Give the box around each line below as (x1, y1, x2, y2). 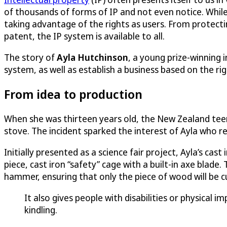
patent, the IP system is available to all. (4, 29, 165, 42)
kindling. (24, 203, 57, 216)
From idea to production (4, 85, 142, 102)
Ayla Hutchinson (57, 51, 128, 63)
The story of (4, 51, 57, 63)
